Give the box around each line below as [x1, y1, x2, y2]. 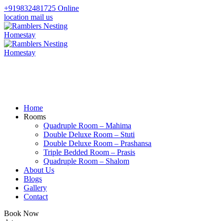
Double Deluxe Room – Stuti [43, 130, 135, 139]
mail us [31, 13, 53, 21]
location [4, 13, 29, 21]
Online [58, 4, 79, 12]
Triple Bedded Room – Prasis [43, 148, 135, 156]
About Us [24, 166, 54, 174]
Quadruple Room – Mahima [43, 121, 131, 130]
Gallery [24, 184, 47, 192]
